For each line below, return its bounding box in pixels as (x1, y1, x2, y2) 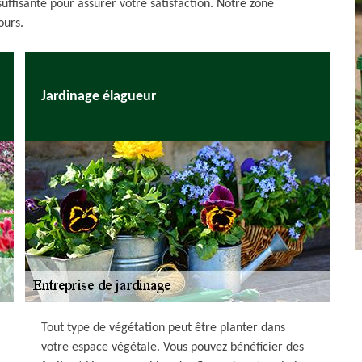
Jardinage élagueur (41, 88, 156, 104)
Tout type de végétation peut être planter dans (41, 322, 285, 335)
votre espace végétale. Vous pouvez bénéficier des (41, 341, 304, 354)
